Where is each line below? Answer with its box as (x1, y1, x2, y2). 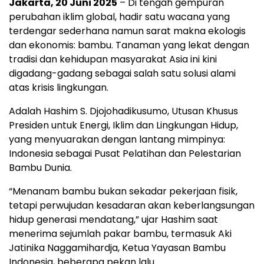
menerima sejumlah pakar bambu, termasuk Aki (9, 226, 232, 240)
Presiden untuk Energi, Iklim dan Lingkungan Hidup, (9, 118, 238, 132)
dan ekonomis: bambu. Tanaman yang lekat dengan (9, 38, 249, 52)
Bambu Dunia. (9, 160, 72, 174)
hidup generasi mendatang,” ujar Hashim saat (9, 212, 218, 226)
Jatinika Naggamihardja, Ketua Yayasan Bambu (9, 240, 226, 255)
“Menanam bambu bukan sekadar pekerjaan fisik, (9, 184, 237, 198)
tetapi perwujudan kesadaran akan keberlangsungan (9, 198, 255, 212)
